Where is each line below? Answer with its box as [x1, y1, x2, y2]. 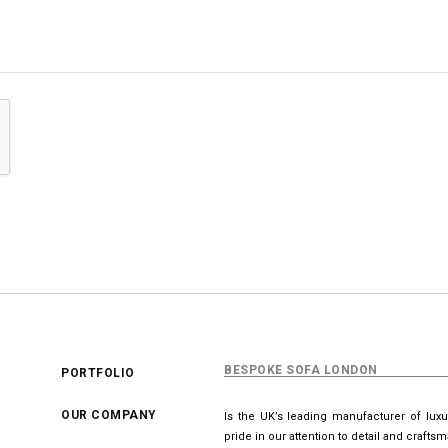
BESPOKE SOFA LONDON [224, 362, 378, 377]
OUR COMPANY [61, 407, 157, 422]
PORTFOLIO [61, 365, 135, 380]
